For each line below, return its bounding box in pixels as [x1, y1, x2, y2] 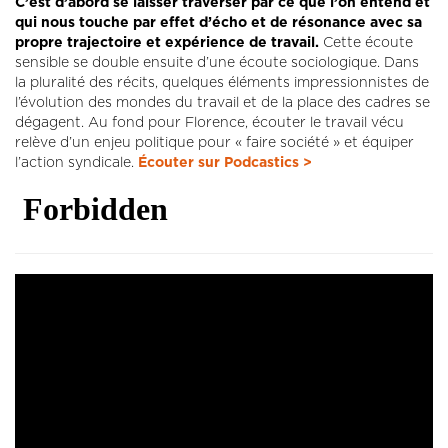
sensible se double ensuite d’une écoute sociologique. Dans [15, 55, 419, 70]
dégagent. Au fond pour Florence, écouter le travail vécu [15, 115, 404, 130]
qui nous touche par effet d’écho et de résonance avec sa [15, 15, 422, 30]
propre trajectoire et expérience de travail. [15, 35, 323, 50]
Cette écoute [323, 35, 413, 50]
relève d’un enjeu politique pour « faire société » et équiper [15, 135, 414, 150]
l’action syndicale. [15, 155, 138, 170]
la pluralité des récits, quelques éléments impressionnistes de [15, 75, 429, 90]
